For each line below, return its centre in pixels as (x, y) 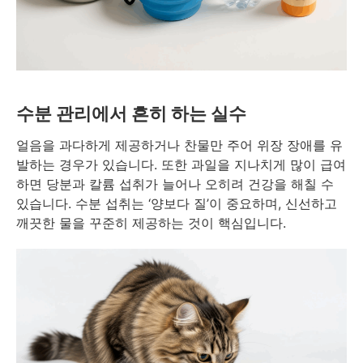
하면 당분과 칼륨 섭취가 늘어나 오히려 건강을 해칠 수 (175, 184)
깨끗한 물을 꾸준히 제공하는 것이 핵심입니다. (151, 223)
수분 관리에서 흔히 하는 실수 (131, 114)
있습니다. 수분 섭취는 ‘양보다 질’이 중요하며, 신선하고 (177, 204)
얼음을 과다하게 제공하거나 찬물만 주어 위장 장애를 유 (179, 145)
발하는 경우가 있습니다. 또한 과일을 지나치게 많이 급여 (181, 165)
